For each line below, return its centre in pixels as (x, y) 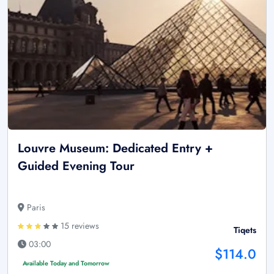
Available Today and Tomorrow (66, 263)
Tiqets (245, 230)
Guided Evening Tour (76, 166)
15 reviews (79, 225)
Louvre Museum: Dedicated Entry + (115, 148)
